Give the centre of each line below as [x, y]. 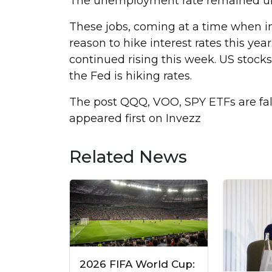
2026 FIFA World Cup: [137, 264]
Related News [128, 156]
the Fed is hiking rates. [131, 76]
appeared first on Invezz [135, 118]
